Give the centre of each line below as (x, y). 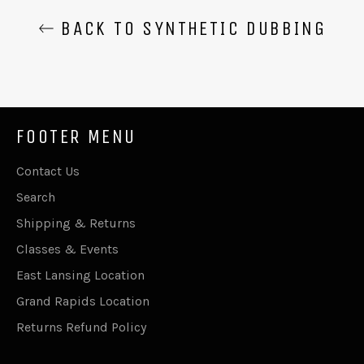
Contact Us (48, 171)
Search (36, 197)
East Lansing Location (80, 275)
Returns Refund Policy (81, 327)
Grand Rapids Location (83, 301)
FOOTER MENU (76, 136)
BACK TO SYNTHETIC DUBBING (190, 28)
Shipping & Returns (76, 223)
